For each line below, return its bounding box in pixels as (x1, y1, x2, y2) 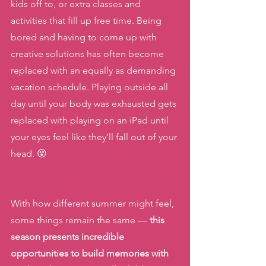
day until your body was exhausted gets (11, 98, 179, 109)
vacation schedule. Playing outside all (11, 81, 170, 93)
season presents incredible (11, 231, 126, 242)
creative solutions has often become (11, 48, 166, 59)
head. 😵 (11, 148, 47, 159)
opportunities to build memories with (11, 248, 171, 259)
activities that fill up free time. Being (11, 15, 164, 26)
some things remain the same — (11, 214, 150, 226)
